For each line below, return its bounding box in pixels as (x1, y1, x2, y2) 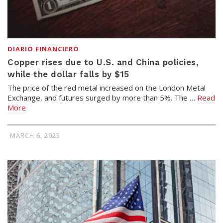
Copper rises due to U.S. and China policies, (7, 57, 199, 67)
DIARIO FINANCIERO (7, 44, 79, 53)
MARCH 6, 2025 (10, 130, 60, 140)
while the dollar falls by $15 (7, 69, 129, 79)
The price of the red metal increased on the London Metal (7, 82, 206, 93)
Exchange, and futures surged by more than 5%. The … (7, 92, 197, 103)
